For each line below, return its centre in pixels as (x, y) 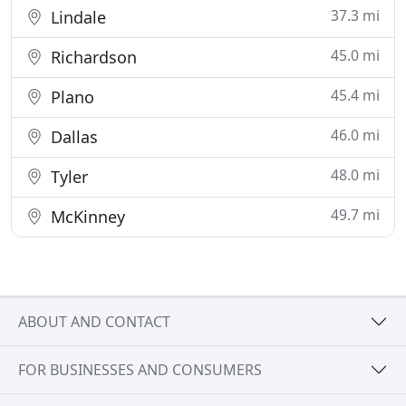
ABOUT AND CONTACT (94, 321)
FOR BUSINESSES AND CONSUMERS (140, 369)
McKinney (86, 217)
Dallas (72, 137)
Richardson (92, 57)
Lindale (76, 17)
